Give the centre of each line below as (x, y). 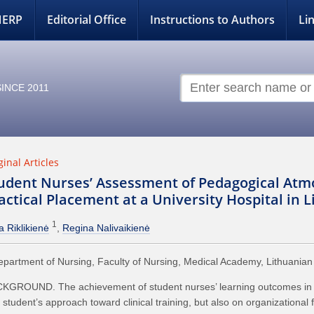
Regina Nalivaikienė (106, 227)
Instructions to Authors (213, 20)
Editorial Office (86, 20)
